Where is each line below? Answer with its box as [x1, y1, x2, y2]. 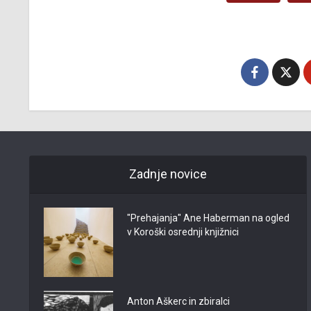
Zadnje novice [128, 167, 207, 181]
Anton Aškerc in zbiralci [127, 296, 230, 307]
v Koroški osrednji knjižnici [127, 226, 239, 237]
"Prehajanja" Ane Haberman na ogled [127, 212, 289, 224]
